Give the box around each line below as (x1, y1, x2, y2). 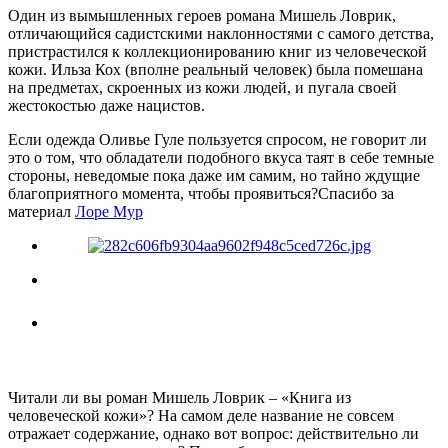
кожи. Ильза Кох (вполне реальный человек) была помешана (8, 60, 423, 78)
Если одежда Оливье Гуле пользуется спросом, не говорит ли (8, 130, 427, 148)
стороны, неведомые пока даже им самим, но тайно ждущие (8, 166, 420, 184)
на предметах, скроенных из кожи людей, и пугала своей (8, 78, 397, 96)
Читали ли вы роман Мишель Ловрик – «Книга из (8, 388, 351, 406)
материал (8, 202, 75, 220)
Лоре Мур (75, 202, 143, 220)
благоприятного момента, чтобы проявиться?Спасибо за (8, 184, 394, 202)
